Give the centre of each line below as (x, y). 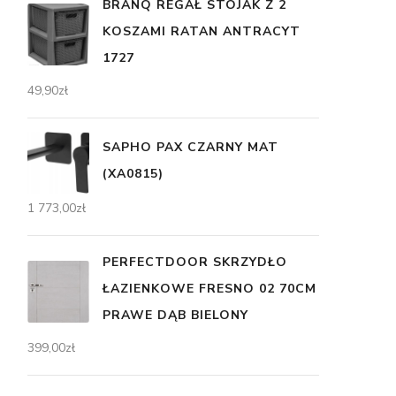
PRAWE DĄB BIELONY (175, 315)
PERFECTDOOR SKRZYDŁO (195, 262)
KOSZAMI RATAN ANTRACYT (202, 31)
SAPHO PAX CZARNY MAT (190, 147)
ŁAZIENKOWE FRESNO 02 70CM (209, 289)
